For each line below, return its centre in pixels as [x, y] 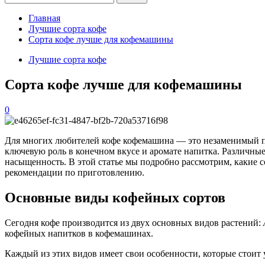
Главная [44, 18]
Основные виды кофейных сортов [115, 197]
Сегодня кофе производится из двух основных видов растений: [134, 222]
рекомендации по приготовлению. [75, 172]
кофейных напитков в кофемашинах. [79, 233]
